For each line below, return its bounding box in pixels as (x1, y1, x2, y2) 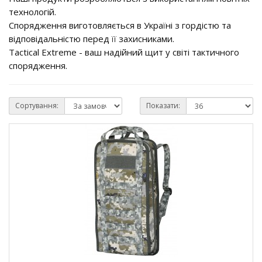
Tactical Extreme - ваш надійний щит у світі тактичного (9, 46, 239, 58)
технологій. (9, 6, 56, 18)
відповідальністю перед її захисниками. (9, 33, 174, 44)
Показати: (146, 101, 180, 111)
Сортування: (15, 101, 58, 111)
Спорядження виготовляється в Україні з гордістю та (9, 19, 231, 31)
